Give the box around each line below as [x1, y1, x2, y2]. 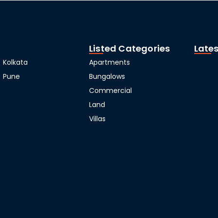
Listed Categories [89, 42, 170, 54]
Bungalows [89, 71, 125, 81]
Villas [89, 113, 106, 124]
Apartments [89, 57, 130, 67]
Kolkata [3, 57, 28, 67]
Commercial [89, 85, 132, 95]
